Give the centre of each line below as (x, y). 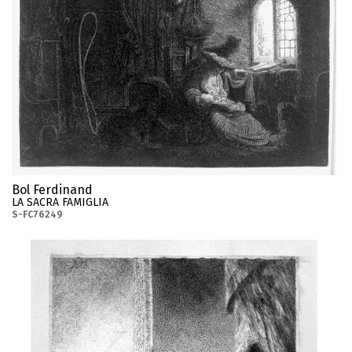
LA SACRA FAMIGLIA (60, 203)
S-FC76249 (37, 215)
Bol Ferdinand (52, 190)
